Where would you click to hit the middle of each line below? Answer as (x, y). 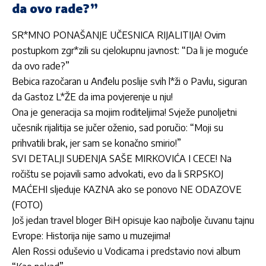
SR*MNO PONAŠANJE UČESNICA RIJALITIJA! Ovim (119, 35)
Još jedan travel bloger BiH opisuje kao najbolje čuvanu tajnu (133, 220)
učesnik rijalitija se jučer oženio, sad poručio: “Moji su (118, 127)
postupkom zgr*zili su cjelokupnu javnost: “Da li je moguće (130, 50)
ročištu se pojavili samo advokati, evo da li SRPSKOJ (118, 174)
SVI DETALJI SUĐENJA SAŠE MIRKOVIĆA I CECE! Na (122, 158)
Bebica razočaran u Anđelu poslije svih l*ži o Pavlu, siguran (129, 81)
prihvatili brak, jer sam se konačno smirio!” (96, 143)
